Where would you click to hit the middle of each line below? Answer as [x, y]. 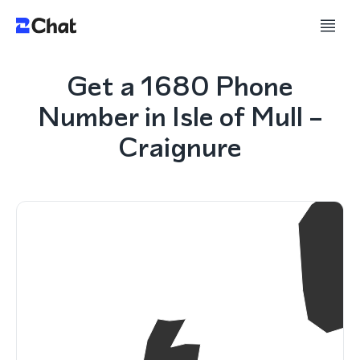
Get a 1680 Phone [180, 86]
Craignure [180, 147]
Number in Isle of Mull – [180, 117]
